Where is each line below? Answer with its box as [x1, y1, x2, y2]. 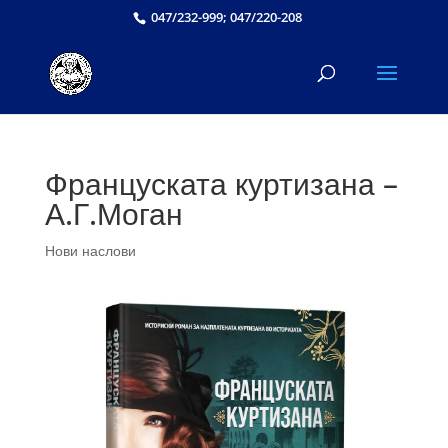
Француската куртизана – [44, 163, 398, 204]
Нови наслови [44, 241, 136, 260]
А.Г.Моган [44, 193, 183, 234]
